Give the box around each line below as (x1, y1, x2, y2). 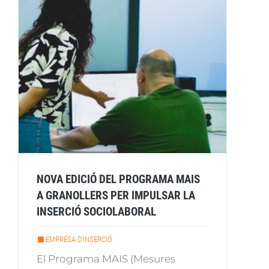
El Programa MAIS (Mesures (37, 253, 175, 265)
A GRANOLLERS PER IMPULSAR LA (37, 189, 195, 203)
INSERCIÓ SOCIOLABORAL (37, 205, 156, 219)
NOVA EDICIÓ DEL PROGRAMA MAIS (37, 172, 200, 187)
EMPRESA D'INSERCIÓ (46, 235, 112, 244)
